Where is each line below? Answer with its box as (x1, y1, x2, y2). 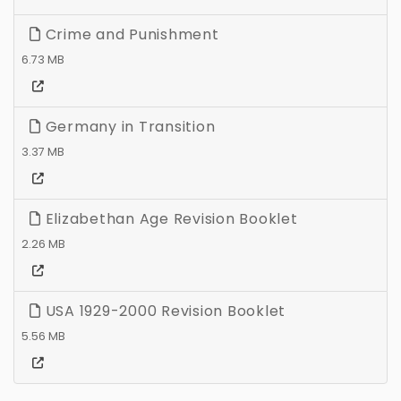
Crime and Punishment (40, 23, 219, 45)
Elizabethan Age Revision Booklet (40, 208, 298, 229)
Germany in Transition (40, 115, 216, 137)
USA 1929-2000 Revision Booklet (40, 300, 286, 321)
